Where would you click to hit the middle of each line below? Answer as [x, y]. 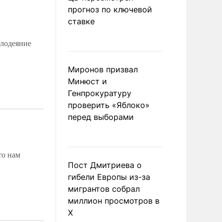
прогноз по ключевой [110, 9]
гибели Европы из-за [109, 177]
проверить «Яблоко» [109, 105]
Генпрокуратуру [100, 93]
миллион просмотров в [114, 201]
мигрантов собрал [104, 189]
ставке [81, 21]
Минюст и [87, 81]
